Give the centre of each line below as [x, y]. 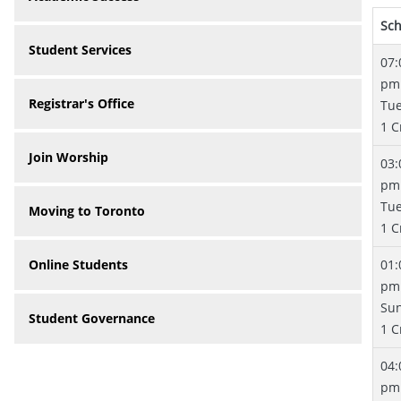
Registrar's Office [81, 103]
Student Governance [92, 318]
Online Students [78, 264]
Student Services [80, 50]
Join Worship [68, 157]
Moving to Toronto [87, 211]
